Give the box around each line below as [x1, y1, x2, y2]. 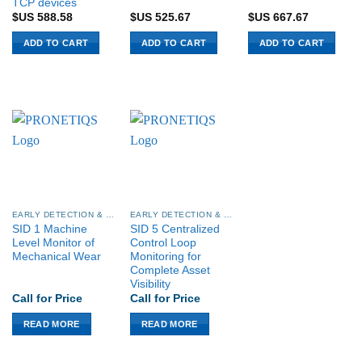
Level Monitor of [11, 237, 95, 250]
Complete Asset [129, 264, 210, 277]
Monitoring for [129, 250, 201, 263]
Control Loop [129, 237, 196, 250]
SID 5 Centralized [129, 223, 220, 236]
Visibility [129, 278, 170, 291]
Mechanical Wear [11, 250, 101, 263]
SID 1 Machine [11, 223, 87, 236]
